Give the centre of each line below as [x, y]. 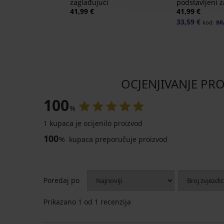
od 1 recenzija [106, 202]
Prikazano [61, 202]
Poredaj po [61, 180]
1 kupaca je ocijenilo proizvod [93, 123]
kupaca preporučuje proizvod [117, 139]
